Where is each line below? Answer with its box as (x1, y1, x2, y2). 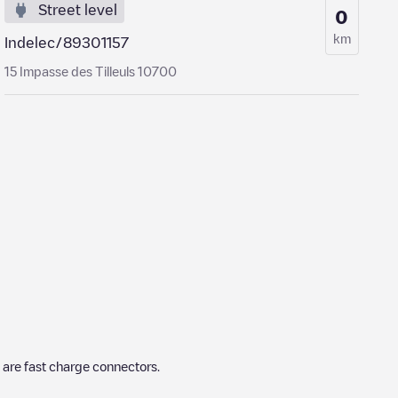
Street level (38, 3, 118, 17)
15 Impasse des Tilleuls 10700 (4, 65, 178, 77)
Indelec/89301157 (4, 36, 130, 50)
